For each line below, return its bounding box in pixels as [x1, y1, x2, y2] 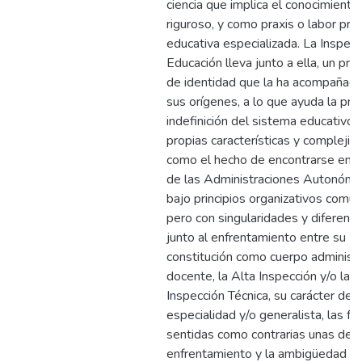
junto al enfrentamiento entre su [166, 229, 346, 246]
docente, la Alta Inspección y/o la [166, 267, 350, 285]
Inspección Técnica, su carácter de [166, 287, 352, 305]
